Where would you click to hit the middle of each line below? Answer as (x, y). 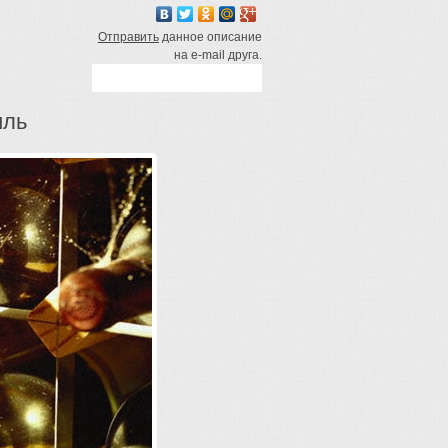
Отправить (128, 37)
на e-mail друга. (218, 55)
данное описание (210, 37)
